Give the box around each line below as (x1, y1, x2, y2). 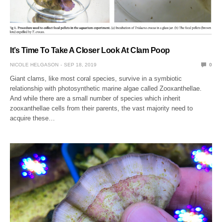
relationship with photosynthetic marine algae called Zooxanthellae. (10, 84, 202, 92)
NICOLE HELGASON (10, 61, 58, 67)
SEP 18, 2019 (64, 61, 97, 67)
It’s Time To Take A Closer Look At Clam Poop (10, 46, 170, 55)
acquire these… (10, 114, 55, 122)
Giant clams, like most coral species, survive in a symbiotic (10, 74, 182, 82)
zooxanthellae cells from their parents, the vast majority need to (10, 104, 193, 112)
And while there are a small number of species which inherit (10, 94, 181, 102)
